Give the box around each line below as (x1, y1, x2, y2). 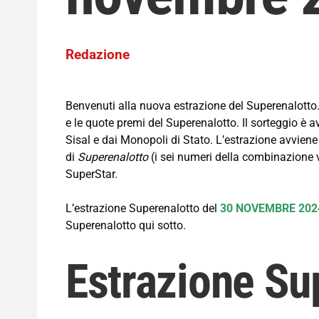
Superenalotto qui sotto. (66, 219, 186, 233)
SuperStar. (66, 167, 117, 182)
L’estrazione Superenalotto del (66, 202, 217, 216)
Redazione (66, 46, 130, 63)
